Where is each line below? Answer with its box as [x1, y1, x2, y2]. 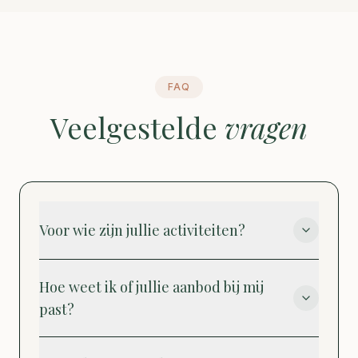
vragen [225, 107, 308, 146]
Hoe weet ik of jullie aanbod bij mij [39, 276, 264, 296]
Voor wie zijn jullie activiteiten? [39, 220, 245, 240]
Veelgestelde [50, 107, 225, 146]
